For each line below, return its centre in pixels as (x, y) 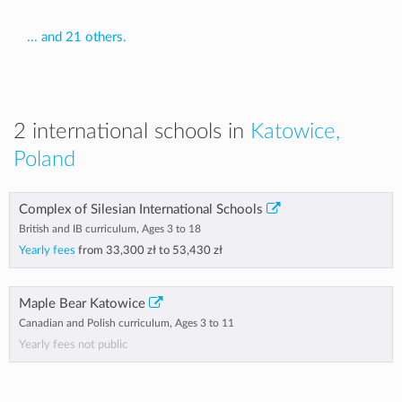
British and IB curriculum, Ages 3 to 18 (110, 229)
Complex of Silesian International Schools (141, 210)
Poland (44, 160)
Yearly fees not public (73, 345)
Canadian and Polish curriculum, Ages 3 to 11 (127, 323)
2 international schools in (132, 132)
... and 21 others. (77, 37)
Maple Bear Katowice (82, 304)
